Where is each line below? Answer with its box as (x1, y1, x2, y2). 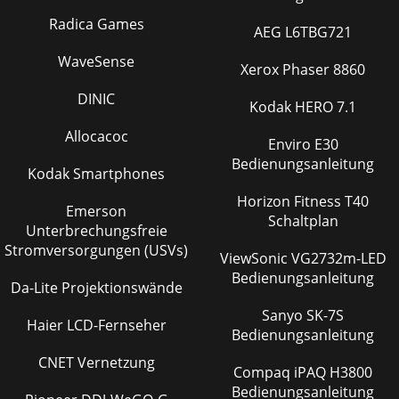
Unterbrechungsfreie (25, 221, 167, 240)
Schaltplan (267, 211, 338, 231)
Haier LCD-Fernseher (26, 315, 167, 335)
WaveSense (58, 52, 134, 71)
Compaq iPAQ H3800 (233, 362, 294, 382)
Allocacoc (64, 126, 128, 146)
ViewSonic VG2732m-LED (219, 248, 291, 268)
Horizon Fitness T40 (237, 191, 345, 211)
